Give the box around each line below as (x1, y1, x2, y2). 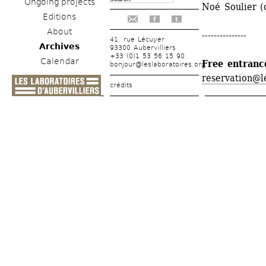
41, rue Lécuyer (110, 35, 165, 43)
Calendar (40, 56, 79, 66)
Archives (39, 41, 80, 51)
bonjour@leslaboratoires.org (110, 60, 205, 68)
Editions (43, 11, 76, 21)
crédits (110, 81, 132, 89)
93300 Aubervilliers (110, 43, 176, 52)
